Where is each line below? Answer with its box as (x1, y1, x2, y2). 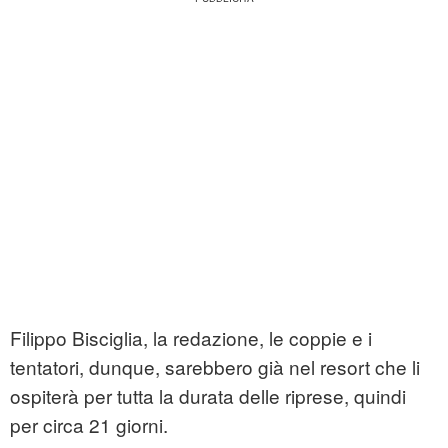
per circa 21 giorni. (10, 411, 168, 439)
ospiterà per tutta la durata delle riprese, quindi (10, 382, 406, 410)
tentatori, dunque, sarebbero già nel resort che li (10, 353, 420, 381)
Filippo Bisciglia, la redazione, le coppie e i (10, 324, 372, 352)
